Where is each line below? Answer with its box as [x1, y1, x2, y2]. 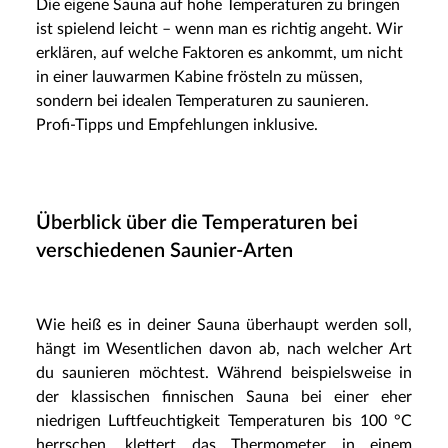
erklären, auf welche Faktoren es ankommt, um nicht [36, 44, 403, 61]
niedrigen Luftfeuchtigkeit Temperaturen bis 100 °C [36, 412, 412, 429]
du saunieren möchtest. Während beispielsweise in [36, 364, 412, 381]
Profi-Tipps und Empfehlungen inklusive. [36, 116, 318, 133]
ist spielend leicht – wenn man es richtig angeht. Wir [36, 20, 403, 37]
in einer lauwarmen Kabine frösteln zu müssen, [36, 68, 363, 85]
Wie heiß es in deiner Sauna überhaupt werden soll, [36, 316, 412, 333]
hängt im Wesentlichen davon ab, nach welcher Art [36, 340, 412, 357]
